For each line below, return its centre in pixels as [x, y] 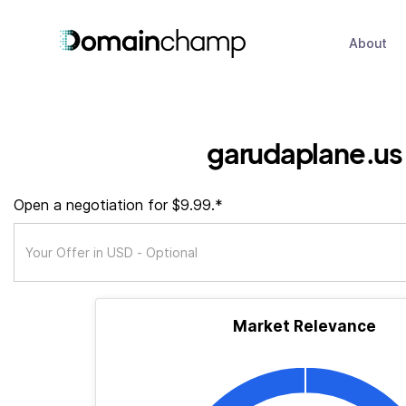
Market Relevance [304, 326]
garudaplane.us [304, 153]
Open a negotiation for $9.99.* [118, 205]
